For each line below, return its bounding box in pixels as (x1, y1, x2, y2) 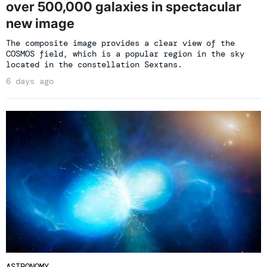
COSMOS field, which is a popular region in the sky (6, 48, 244, 60)
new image (6, 15, 74, 32)
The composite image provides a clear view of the (6, 38, 235, 49)
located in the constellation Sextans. (6, 59, 182, 70)
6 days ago (6, 76, 54, 87)
